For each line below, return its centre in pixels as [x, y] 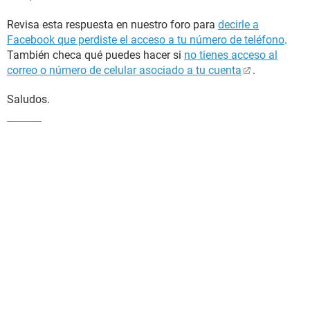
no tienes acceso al [231, 55]
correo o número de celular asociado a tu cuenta [124, 70]
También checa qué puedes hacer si [95, 55]
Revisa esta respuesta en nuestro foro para [112, 25]
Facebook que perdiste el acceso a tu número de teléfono [146, 40]
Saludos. [28, 99]
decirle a [238, 25]
